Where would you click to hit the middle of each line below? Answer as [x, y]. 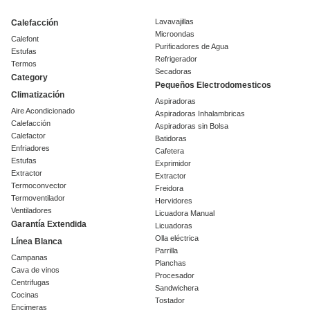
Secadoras [173, 72]
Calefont [25, 39]
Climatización [38, 95]
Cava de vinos [35, 270]
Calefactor [28, 136]
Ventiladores [31, 211]
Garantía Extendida [49, 225]
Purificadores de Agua [192, 47]
